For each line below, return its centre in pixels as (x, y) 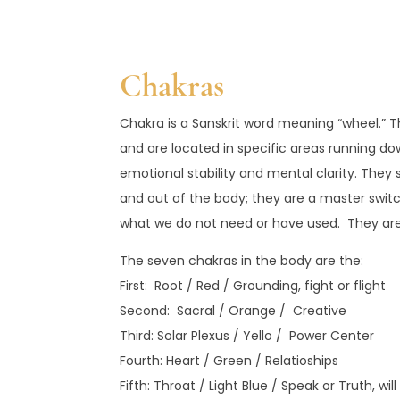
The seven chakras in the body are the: (242, 260)
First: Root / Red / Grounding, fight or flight (253, 285)
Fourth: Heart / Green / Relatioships (229, 360)
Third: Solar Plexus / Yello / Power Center (247, 335)
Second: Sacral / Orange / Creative (233, 310)
